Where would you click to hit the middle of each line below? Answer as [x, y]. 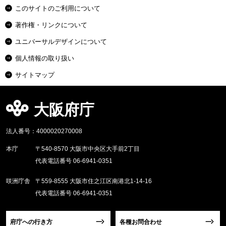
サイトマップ [35, 75]
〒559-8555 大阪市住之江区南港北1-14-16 [94, 181]
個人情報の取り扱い [45, 58]
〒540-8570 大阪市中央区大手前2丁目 [88, 149]
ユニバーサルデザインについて [61, 41]
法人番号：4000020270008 [44, 131]
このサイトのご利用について [58, 8]
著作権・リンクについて [51, 25]
